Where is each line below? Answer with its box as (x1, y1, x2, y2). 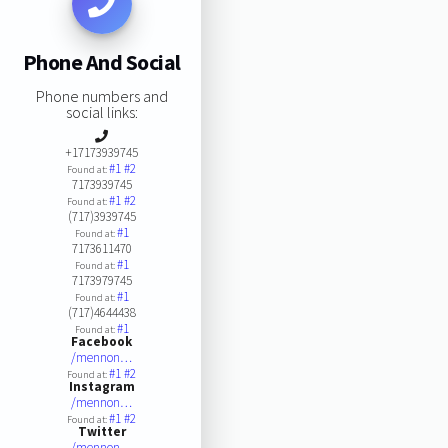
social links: (65, 101, 138, 122)
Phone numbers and (35, 85, 168, 106)
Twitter (77, 422, 126, 440)
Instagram (68, 377, 135, 395)
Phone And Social (22, 48, 181, 77)
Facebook (71, 332, 133, 350)
